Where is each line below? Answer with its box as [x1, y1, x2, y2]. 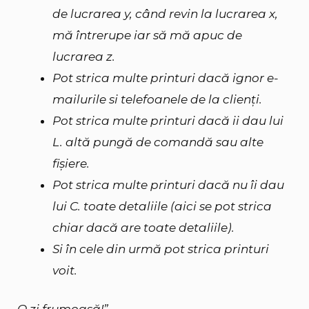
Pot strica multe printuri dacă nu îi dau [52, 177, 284, 192]
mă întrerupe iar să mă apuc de [52, 28, 242, 42]
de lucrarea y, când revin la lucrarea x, [52, 6, 278, 21]
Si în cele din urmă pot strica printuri [52, 241, 269, 256]
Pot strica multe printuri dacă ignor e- [52, 70, 279, 85]
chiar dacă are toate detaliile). [52, 220, 235, 235]
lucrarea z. [52, 49, 115, 63]
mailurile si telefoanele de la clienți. [52, 92, 262, 106]
